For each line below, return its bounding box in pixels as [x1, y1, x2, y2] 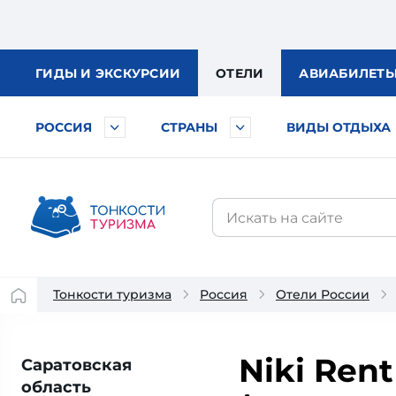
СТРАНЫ [161, 119, 217, 135]
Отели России [276, 286, 369, 302]
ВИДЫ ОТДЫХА [286, 119, 391, 135]
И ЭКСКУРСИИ [80, 65, 180, 81]
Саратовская [21, 355, 132, 375]
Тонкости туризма [53, 286, 171, 302]
